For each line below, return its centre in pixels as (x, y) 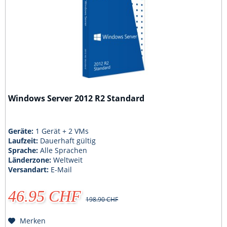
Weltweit (68, 160)
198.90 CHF (102, 200)
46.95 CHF (45, 196)
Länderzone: (31, 160)
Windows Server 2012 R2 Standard (77, 98)
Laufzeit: (24, 141)
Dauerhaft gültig (68, 141)
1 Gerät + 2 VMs (62, 131)
